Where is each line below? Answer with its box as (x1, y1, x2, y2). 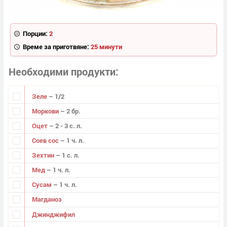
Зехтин (31, 150, 56, 160)
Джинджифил (31, 209, 75, 219)
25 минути (90, 42, 122, 51)
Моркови (31, 106, 60, 116)
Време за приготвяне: (22, 42, 89, 51)
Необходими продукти (9, 65, 116, 79)
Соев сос (31, 136, 60, 145)
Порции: (22, 28, 48, 38)
